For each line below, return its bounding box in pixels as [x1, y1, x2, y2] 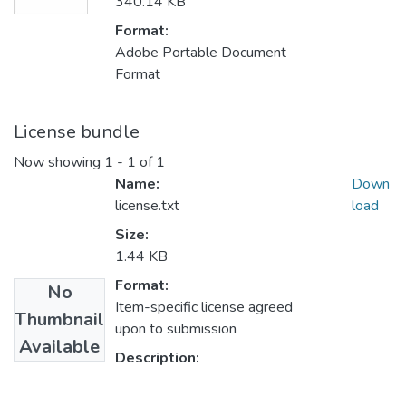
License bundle [14, 120, 140, 145]
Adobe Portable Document [115, 43, 286, 63]
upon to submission [115, 319, 237, 340]
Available [19, 334, 100, 360]
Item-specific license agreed [115, 297, 293, 318]
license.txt [115, 196, 179, 217]
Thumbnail [14, 307, 104, 333]
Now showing [14, 152, 104, 173]
